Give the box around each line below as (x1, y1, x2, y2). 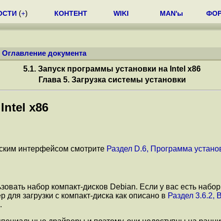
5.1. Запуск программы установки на (23, 65, 170, 73)
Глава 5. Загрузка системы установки (38, 75, 186, 84)
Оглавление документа (2, 49, 86, 57)
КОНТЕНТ (54, 9, 87, 17)
